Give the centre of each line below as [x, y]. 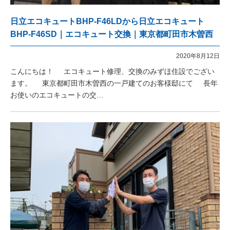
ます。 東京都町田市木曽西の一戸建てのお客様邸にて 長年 [114, 83]
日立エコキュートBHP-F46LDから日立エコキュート [107, 21]
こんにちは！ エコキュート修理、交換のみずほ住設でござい [112, 71]
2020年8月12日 [198, 56]
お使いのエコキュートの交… [57, 95]
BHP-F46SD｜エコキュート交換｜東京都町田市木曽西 [112, 34]
